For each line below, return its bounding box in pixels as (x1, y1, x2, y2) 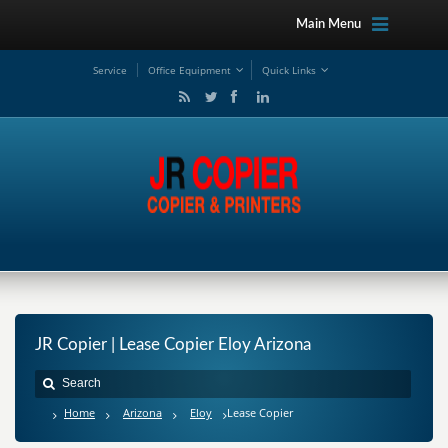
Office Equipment (148, 63, 231, 77)
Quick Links (262, 63, 316, 77)
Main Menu (295, 18, 361, 31)
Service (93, 63, 127, 77)
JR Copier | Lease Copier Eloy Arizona (35, 336, 311, 353)
